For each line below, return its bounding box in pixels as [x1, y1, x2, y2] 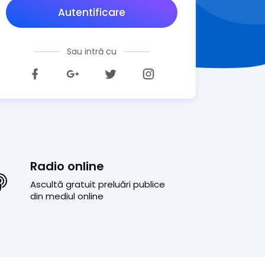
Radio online [30, 158, 104, 174]
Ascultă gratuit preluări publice [30, 178, 165, 190]
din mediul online [30, 190, 104, 202]
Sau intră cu [67, 46, 117, 57]
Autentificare [58, 5, 125, 20]
